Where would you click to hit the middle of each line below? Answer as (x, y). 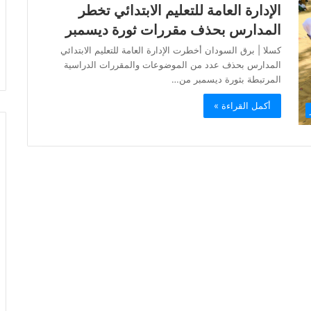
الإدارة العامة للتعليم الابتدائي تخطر (180, 10)
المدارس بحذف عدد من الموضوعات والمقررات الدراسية (173, 65)
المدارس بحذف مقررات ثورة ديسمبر (173, 30)
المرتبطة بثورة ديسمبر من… (226, 79)
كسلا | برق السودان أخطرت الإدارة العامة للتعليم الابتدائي (171, 50)
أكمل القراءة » (242, 106)
